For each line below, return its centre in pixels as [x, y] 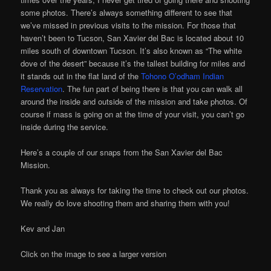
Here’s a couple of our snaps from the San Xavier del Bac [122, 152]
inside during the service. [65, 126]
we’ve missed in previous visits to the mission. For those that [129, 25]
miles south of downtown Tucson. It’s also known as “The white [132, 50]
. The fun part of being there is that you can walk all [153, 88]
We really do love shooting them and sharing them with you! [126, 203]
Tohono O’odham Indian [183, 76]
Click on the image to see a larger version [94, 254]
